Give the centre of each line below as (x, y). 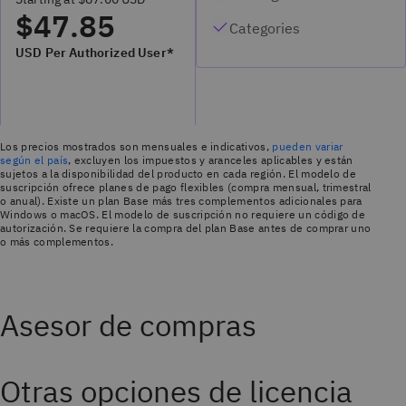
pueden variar (308, 147)
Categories (265, 28)
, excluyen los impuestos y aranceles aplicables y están (211, 160)
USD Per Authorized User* (95, 53)
